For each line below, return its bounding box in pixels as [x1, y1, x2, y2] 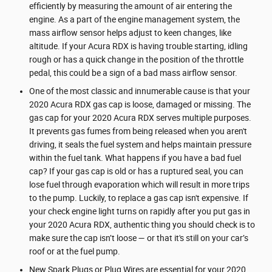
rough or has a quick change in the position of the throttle [29, 54, 243, 64]
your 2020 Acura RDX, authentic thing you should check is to [29, 219, 255, 229]
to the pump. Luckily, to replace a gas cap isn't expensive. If [29, 192, 248, 203]
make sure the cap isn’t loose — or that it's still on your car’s [29, 233, 248, 243]
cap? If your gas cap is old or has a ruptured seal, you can [29, 166, 243, 176]
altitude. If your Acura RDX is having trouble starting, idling [29, 41, 248, 51]
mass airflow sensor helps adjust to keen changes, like [29, 27, 231, 38]
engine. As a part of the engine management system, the [29, 14, 240, 24]
